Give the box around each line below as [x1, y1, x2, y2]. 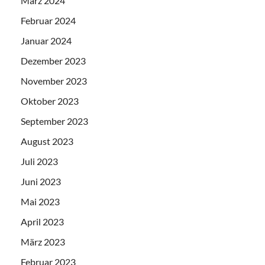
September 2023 [21, 115, 88, 127]
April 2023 [21, 216, 64, 228]
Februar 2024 [21, 15, 76, 27]
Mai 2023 [21, 196, 60, 208]
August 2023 [21, 135, 73, 147]
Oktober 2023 [21, 95, 79, 107]
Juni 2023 [21, 176, 61, 188]
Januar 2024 [21, 35, 72, 47]
